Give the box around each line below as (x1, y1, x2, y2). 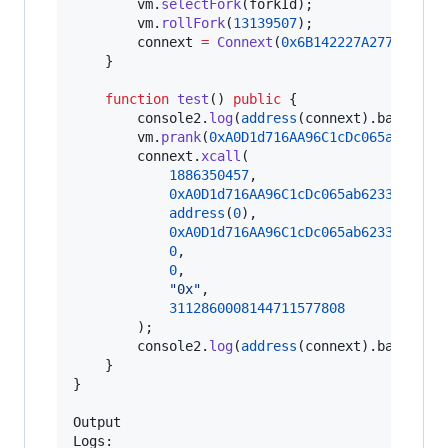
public (233, 91, 281, 108)
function (105, 91, 169, 108)
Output (73, 414, 121, 431)
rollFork (161, 15, 225, 32)
